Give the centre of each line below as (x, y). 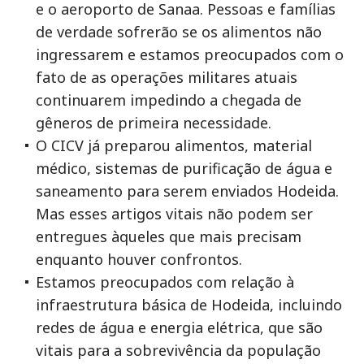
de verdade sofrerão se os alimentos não (179, 32)
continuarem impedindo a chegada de (169, 100)
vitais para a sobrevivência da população (178, 350)
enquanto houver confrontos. (139, 259)
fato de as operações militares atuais (167, 77)
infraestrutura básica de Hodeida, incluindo (189, 305)
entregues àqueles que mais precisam (169, 236)
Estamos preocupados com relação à (165, 282)
